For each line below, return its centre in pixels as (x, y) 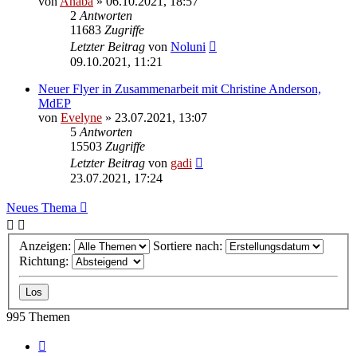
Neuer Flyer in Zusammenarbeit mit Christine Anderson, (180, 88)
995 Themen (38, 317)
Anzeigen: (47, 246)
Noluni (188, 46)
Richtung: (45, 261)
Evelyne (81, 117)
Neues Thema (41, 207)
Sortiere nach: (189, 246)
